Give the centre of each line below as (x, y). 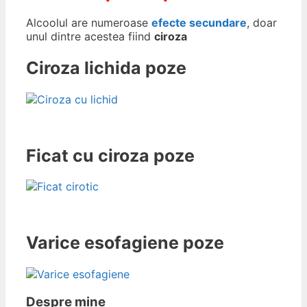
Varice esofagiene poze (125, 243)
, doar (262, 23)
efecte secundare (199, 23)
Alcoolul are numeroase (89, 23)
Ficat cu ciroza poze (110, 155)
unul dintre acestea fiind (90, 37)
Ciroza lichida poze (106, 68)
